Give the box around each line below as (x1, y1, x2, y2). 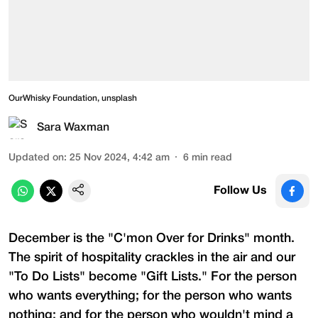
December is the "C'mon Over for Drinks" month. (9, 232, 298, 244)
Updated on (9, 153, 64, 163)
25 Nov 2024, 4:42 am (70, 153, 170, 163)
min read (192, 153, 232, 163)
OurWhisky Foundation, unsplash (9, 94, 137, 102)
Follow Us (214, 185, 267, 196)
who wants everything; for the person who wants (9, 290, 292, 302)
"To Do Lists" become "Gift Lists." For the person (9, 270, 297, 283)
